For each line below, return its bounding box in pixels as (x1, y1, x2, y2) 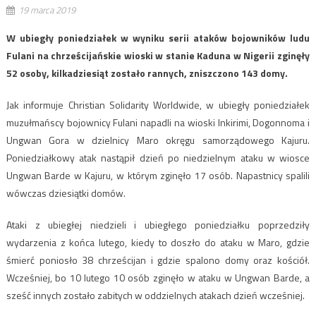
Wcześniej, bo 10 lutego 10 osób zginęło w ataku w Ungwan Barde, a (6, 270, 310, 286)
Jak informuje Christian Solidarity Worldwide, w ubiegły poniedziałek (6, 97, 310, 113)
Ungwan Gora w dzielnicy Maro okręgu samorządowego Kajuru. (6, 133, 310, 148)
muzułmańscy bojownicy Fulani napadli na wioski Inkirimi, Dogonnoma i (6, 115, 310, 130)
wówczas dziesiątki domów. (6, 186, 126, 201)
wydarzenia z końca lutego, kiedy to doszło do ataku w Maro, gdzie (6, 235, 310, 250)
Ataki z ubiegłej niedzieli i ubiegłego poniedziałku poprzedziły (6, 217, 310, 233)
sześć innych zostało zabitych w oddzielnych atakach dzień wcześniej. (6, 288, 305, 303)
